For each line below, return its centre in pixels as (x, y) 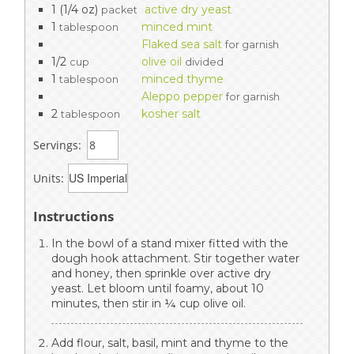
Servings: (57, 145)
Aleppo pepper (182, 96)
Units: (49, 178)
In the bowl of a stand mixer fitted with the (170, 243)
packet (119, 9)
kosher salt (171, 113)
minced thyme (183, 79)
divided (204, 62)
